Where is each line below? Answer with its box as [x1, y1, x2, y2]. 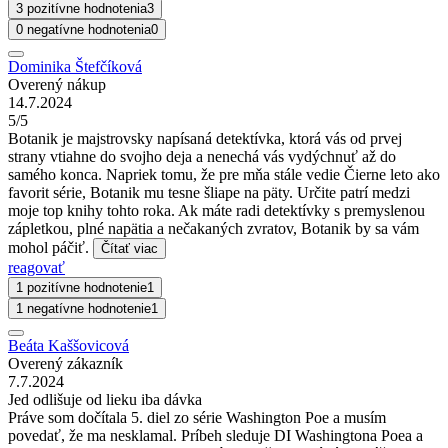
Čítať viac [101, 240, 158, 256]
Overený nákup [8, 75, 106, 93]
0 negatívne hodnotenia [16, 21, 151, 37]
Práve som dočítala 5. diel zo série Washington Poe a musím [8, 408, 386, 426]
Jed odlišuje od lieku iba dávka [8, 390, 202, 408]
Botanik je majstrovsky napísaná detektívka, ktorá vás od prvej [8, 129, 402, 147]
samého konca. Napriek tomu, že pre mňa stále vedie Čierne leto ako [8, 165, 440, 183]
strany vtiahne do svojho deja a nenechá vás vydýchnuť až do [8, 147, 396, 165]
